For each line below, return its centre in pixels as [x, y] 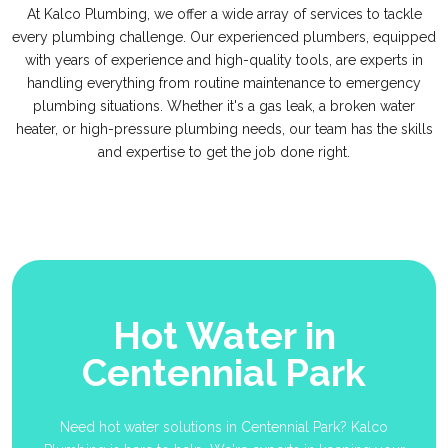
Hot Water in [224, 336]
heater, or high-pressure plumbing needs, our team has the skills [224, 129]
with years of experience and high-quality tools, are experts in [224, 60]
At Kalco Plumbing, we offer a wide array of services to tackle [224, 14]
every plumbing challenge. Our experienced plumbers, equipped [224, 37]
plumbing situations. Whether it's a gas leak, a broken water [224, 106]
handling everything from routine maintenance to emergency [224, 83]
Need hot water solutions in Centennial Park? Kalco [224, 427]
